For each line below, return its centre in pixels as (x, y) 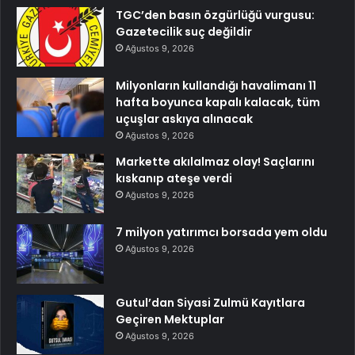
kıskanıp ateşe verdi (174, 178)
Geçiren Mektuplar (170, 319)
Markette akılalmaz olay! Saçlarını (215, 161)
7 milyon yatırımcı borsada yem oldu (221, 232)
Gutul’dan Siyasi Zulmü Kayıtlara (210, 302)
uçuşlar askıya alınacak (184, 118)
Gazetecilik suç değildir (184, 31)
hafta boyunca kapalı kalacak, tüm (218, 102)
